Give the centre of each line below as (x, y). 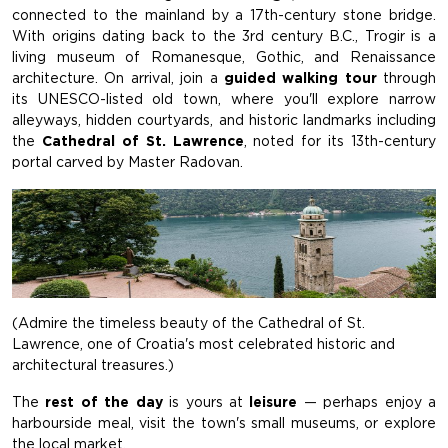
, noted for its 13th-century (339, 141)
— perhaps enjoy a (367, 402)
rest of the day (104, 402)
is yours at (206, 402)
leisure (273, 402)
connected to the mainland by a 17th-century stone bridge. (224, 15)
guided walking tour (300, 78)
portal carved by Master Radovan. (127, 162)
